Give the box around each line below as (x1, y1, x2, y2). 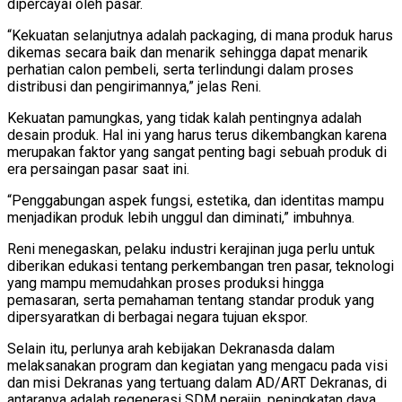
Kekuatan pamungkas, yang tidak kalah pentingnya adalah (7, 109, 362, 127)
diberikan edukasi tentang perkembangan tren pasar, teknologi (7, 257, 394, 275)
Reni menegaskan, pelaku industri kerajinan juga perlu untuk (7, 240, 375, 258)
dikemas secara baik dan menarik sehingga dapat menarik (7, 43, 368, 61)
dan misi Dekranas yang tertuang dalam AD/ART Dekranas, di (7, 373, 387, 391)
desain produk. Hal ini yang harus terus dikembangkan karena (7, 126, 387, 144)
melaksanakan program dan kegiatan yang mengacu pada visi (7, 356, 388, 374)
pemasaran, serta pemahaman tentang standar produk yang (7, 291, 374, 309)
